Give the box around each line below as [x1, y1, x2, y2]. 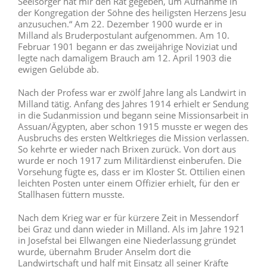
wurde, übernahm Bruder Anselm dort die [18, 245, 191, 257]
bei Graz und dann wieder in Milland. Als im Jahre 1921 [18, 222, 245, 235]
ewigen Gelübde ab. [18, 63, 99, 75]
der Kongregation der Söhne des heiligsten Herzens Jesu [18, 6, 246, 18]
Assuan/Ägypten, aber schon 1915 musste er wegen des [18, 120, 248, 132]
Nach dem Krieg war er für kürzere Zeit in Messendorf [18, 211, 238, 223]
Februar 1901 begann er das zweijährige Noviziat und [18, 40, 237, 52]
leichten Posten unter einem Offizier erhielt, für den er [18, 176, 240, 189]
